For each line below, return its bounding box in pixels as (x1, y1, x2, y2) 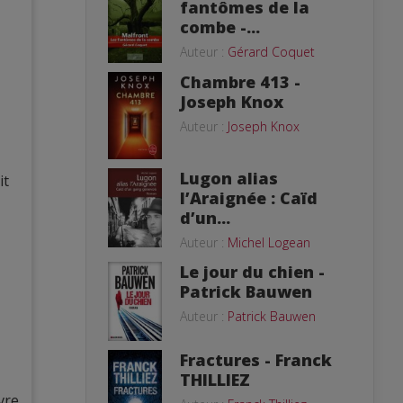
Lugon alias (180, 166, 278, 189)
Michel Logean (228, 233, 310, 251)
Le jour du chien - (180, 260, 325, 282)
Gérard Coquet (228, 42, 315, 60)
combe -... (180, 15, 260, 38)
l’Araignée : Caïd (180, 186, 318, 209)
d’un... (180, 206, 230, 228)
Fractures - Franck (180, 348, 332, 371)
